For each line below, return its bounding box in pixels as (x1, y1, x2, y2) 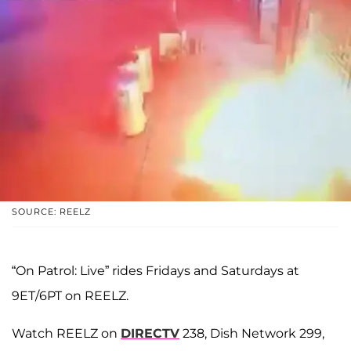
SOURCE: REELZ (12, 205, 91, 217)
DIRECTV (121, 325, 179, 341)
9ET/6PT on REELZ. (12, 288, 128, 303)
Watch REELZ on (12, 325, 121, 341)
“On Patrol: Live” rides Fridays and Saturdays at (12, 262, 299, 278)
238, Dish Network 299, (179, 325, 324, 341)
